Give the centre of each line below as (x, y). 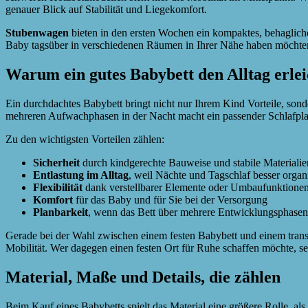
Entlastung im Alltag (81, 175)
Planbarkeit (60, 212)
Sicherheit (56, 163)
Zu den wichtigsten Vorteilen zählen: (85, 140)
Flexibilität (58, 188)
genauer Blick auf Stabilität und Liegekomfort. (106, 10)
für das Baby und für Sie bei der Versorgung (170, 200)
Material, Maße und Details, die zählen (143, 277)
